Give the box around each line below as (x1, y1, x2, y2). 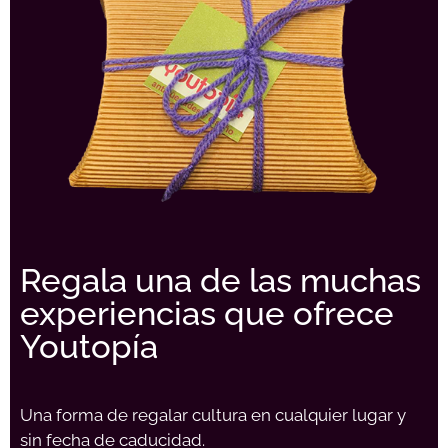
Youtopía (20, 326, 158, 366)
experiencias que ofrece (20, 293, 394, 333)
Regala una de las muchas (20, 260, 421, 300)
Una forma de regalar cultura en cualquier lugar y (20, 404, 406, 425)
